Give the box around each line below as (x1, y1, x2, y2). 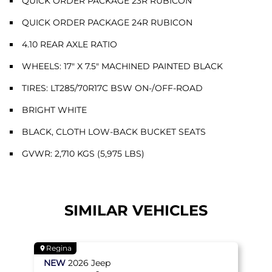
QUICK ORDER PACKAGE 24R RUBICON (22, 16, 192, 28)
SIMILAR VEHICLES (64, 201, 208, 219)
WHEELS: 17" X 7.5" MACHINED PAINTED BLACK (22, 60, 223, 72)
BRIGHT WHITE (22, 104, 87, 115)
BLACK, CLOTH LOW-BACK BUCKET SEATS (22, 126, 206, 137)
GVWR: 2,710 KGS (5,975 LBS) (22, 148, 144, 159)
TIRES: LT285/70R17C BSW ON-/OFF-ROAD (22, 82, 203, 93)
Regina (46, 243, 72, 253)
